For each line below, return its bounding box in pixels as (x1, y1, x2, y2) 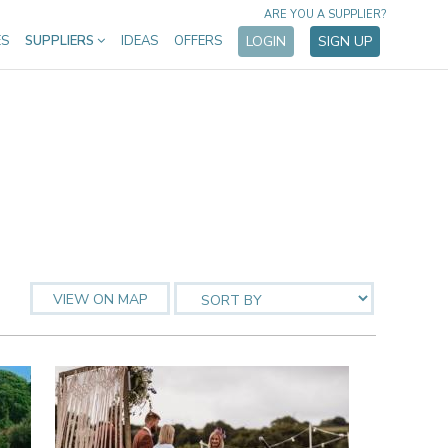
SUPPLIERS (25, 32, 97, 50)
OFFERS (174, 32, 222, 50)
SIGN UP (318, 32, 372, 51)
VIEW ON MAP (53, 290, 147, 309)
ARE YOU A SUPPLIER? (264, 7, 386, 22)
